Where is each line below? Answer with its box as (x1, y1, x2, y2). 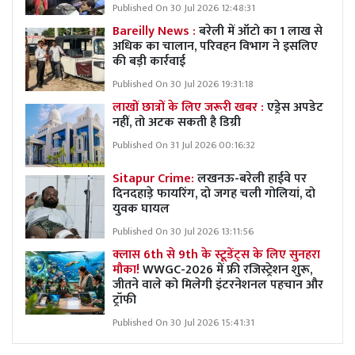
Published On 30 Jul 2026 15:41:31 (113, 314, 254, 331)
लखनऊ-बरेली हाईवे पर (197, 167, 307, 189)
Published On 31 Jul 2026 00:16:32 (113, 136, 255, 154)
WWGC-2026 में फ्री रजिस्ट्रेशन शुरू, (143, 258, 312, 281)
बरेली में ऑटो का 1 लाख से (196, 20, 323, 42)
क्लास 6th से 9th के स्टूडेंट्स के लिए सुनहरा (113, 243, 320, 265)
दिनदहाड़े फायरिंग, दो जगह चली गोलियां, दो (113, 182, 315, 204)
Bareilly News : (113, 20, 196, 42)
